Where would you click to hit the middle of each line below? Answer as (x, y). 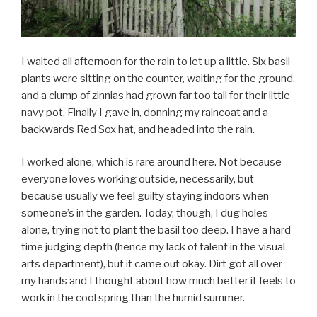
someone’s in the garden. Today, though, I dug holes (145, 213)
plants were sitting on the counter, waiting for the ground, (158, 78)
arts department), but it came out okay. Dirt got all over (152, 264)
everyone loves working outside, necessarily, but (138, 179)
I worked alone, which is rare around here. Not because (151, 162)
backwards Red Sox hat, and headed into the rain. (138, 129)
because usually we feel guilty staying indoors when (145, 196)
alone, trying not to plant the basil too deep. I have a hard (156, 230)
